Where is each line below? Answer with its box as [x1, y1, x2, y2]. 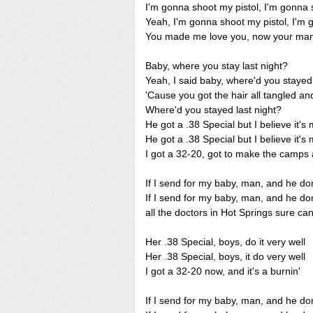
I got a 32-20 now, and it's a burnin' [145, 265, 300, 277]
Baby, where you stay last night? [145, 60, 288, 71]
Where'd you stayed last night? [145, 104, 282, 115]
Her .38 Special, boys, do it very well [145, 236, 305, 247]
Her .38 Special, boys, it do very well [145, 251, 305, 262]
